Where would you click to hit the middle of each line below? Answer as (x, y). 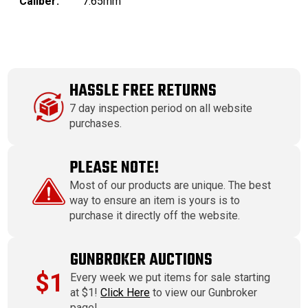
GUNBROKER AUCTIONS (142, 261)
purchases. (96, 124)
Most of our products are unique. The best (170, 186)
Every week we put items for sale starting (170, 278)
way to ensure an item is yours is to (155, 201)
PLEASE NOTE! (114, 168)
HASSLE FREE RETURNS (143, 91)
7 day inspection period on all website (161, 109)
